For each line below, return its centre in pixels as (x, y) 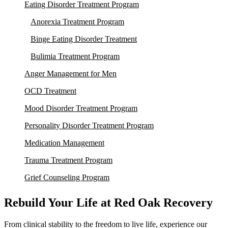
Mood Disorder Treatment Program (81, 108)
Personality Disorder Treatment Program (89, 125)
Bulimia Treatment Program (75, 56)
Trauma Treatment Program (68, 160)
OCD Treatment (50, 91)
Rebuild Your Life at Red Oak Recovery (108, 203)
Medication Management (64, 142)
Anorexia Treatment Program (77, 21)
